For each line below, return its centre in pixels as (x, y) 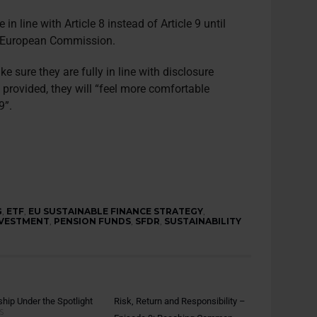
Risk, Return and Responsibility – (180, 301)
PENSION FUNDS (93, 221)
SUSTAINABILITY (203, 221)
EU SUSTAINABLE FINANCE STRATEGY (116, 211)
